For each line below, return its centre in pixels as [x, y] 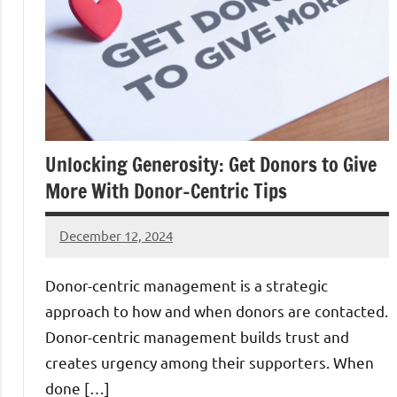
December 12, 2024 [116, 236]
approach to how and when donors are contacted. [217, 310]
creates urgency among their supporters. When [210, 362]
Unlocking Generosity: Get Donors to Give [211, 164]
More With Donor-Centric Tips [166, 191]
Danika [81, 247]
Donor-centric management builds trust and [197, 336]
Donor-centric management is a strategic [187, 284]
